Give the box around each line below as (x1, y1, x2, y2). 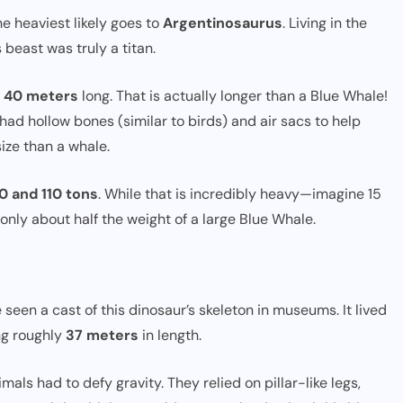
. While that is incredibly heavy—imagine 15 (98, 184, 381, 203)
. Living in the (282, 13, 367, 32)
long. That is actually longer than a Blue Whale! (78, 86, 388, 105)
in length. (139, 326, 201, 345)
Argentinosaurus (163, 13, 282, 32)
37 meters (66, 326, 139, 345)
